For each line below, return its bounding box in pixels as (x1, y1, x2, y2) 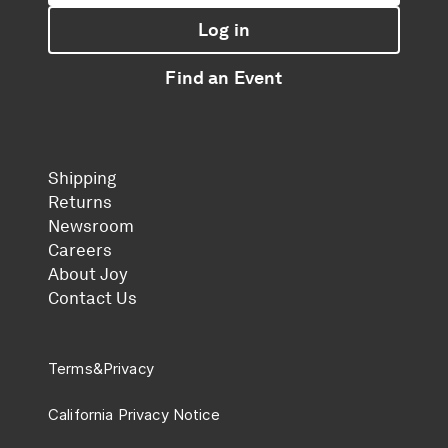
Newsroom (48, 216, 134, 237)
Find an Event (165, 67, 283, 90)
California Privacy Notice (48, 405, 220, 425)
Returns (48, 192, 112, 213)
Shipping (48, 168, 116, 189)
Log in (197, 19, 251, 42)
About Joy (48, 264, 128, 285)
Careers (48, 240, 112, 261)
